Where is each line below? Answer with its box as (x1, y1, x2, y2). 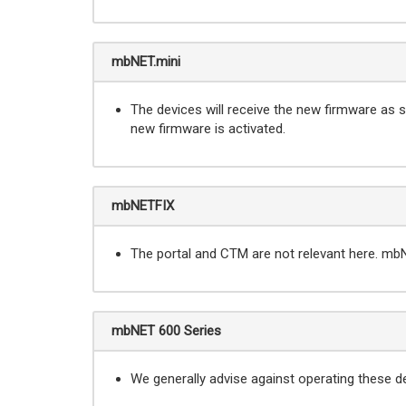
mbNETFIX (111, 198, 174, 214)
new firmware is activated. (130, 121, 285, 137)
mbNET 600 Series (111, 323, 221, 339)
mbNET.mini (111, 53, 180, 70)
